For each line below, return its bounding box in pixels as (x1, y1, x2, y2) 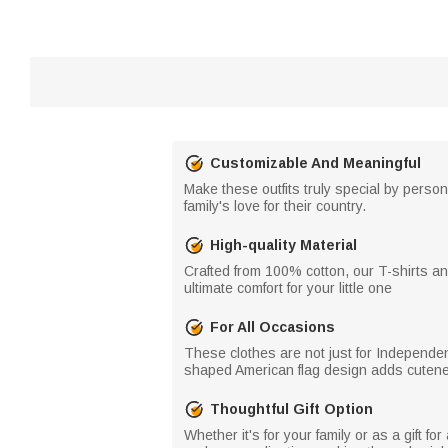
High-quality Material (210, 236, 357, 253)
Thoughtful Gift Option (210, 400, 373, 417)
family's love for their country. (184, 198, 366, 214)
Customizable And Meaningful (210, 154, 421, 171)
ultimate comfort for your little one (184, 280, 392, 296)
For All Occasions (210, 318, 335, 335)
